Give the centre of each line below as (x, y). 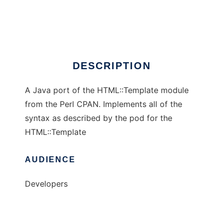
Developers (46, 184)
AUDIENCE (50, 160)
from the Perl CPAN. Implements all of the (104, 104)
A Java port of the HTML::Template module (107, 90)
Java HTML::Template (66, 14)
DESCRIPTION (111, 66)
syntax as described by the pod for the (99, 118)
